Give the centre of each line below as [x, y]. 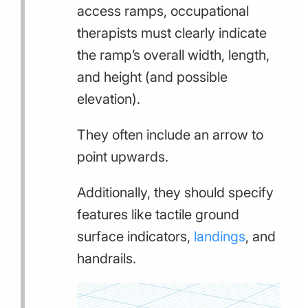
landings [220, 236]
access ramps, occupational [163, 11]
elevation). [109, 99]
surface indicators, [135, 236]
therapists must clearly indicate [172, 33]
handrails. [107, 258]
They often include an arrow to [170, 134]
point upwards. [123, 156]
